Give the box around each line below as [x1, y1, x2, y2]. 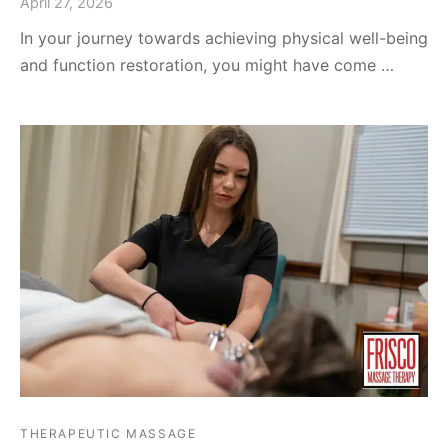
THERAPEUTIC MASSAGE [20, 425, 197, 441]
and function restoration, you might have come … [20, 55, 394, 76]
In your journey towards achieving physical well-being [20, 28, 428, 49]
